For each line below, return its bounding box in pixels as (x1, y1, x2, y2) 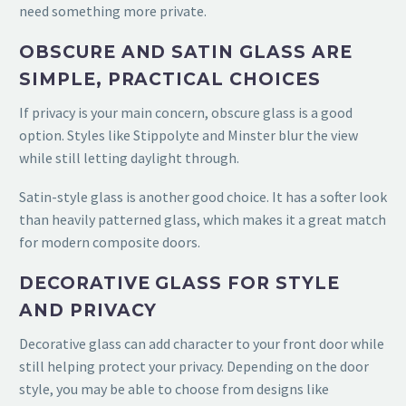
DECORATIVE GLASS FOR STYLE (19, 272, 340, 294)
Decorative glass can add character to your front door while (19, 334, 384, 353)
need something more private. (19, 2, 209, 21)
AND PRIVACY (19, 299, 158, 321)
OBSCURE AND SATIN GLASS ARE (19, 41, 353, 63)
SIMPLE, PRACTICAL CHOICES (19, 68, 321, 90)
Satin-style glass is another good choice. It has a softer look (19, 188, 387, 207)
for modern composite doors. (19, 233, 200, 252)
